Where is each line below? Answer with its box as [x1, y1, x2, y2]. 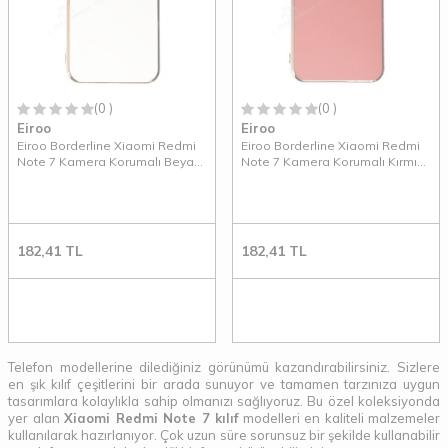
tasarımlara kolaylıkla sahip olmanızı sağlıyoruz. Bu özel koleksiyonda [8, 393, 440, 410]
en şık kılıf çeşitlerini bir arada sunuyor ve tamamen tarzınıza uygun [8, 376, 440, 393]
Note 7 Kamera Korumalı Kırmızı [241, 154, 427, 170]
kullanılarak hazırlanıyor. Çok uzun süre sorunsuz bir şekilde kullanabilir [8, 427, 440, 444]
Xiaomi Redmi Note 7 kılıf [64, 410, 238, 427]
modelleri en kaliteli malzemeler [238, 410, 440, 427]
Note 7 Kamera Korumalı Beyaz [17, 154, 201, 170]
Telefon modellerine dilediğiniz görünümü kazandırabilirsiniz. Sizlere [8, 359, 440, 376]
